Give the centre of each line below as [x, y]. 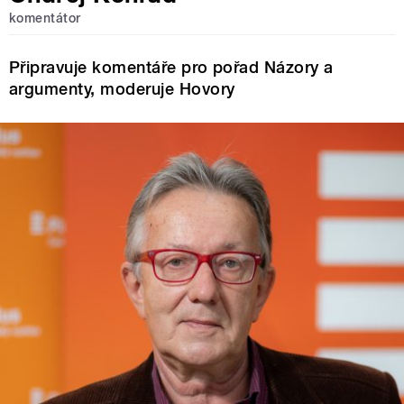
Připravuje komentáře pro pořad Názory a [171, 68]
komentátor [45, 18]
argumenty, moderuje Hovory [122, 89]
